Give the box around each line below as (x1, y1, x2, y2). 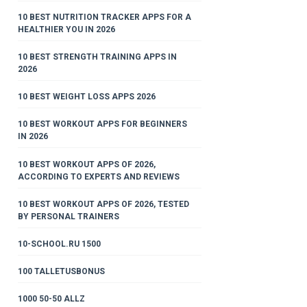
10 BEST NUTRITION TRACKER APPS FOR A (17, 12, 191, 22)
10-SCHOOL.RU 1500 (17, 238, 101, 249)
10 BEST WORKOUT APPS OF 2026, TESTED (17, 199, 189, 209)
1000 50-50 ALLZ (17, 294, 85, 304)
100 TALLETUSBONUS (17, 267, 105, 277)
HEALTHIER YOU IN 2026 (17, 24, 115, 34)
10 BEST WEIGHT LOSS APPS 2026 (17, 92, 156, 102)
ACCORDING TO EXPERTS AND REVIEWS (17, 171, 180, 182)
